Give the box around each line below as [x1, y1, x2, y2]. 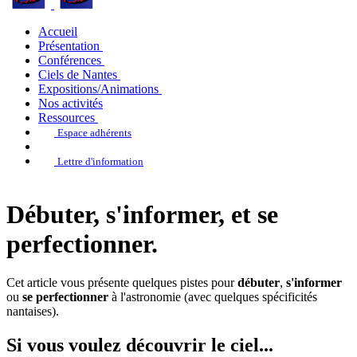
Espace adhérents [57, 127, 131, 139]
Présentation [38, 39, 100, 53]
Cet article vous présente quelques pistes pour [6, 276, 237, 290]
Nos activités [38, 96, 103, 110]
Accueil [38, 25, 77, 38]
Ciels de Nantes [38, 68, 117, 81]
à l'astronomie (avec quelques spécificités [108, 290, 317, 304]
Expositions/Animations [38, 82, 159, 96]
